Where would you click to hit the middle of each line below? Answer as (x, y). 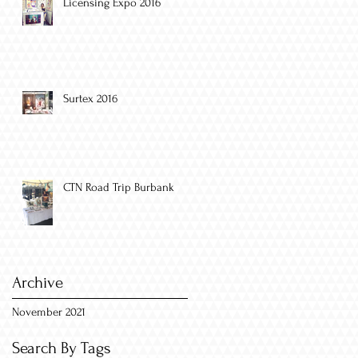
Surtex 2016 (90, 99)
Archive (38, 283)
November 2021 (49, 312)
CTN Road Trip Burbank (119, 188)
